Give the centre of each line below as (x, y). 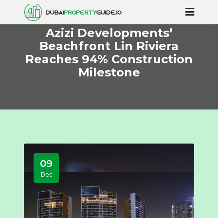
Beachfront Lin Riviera (109, 46)
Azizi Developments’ (109, 33)
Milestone (109, 72)
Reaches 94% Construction (109, 59)
